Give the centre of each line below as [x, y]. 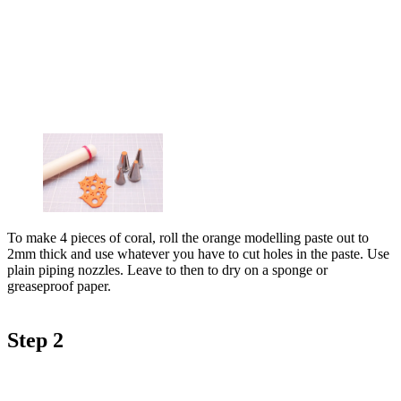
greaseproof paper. [59, 286]
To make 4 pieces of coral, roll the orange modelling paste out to [188, 237]
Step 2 [35, 340]
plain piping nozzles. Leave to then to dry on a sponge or [167, 269]
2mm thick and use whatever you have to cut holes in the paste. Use [198, 253]
